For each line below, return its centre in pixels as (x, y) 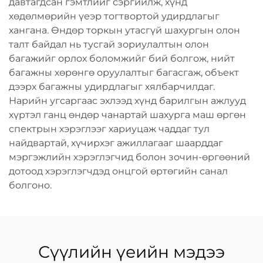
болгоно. (30, 185)
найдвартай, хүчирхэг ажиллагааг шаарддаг (116, 143)
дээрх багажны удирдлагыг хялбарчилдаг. (112, 87)
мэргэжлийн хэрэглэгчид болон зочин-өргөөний (129, 157)
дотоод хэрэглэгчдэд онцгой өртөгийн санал (118, 171)
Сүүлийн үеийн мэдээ (131, 252)
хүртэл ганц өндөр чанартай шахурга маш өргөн (127, 115)
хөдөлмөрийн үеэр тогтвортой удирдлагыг (114, 16)
